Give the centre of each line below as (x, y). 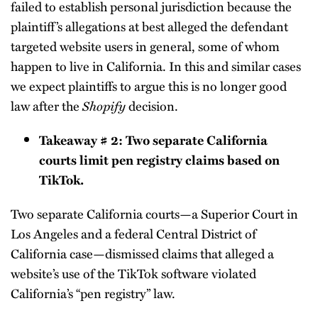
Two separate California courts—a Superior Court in (154, 213)
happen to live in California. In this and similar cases (156, 66)
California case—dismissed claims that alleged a (142, 253)
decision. (152, 105)
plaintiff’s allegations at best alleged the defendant (149, 26)
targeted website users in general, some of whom (145, 46)
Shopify (104, 105)
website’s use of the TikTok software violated (133, 273)
